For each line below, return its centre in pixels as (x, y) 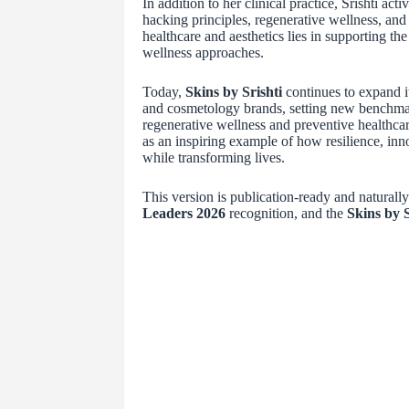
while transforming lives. (213, 158)
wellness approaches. (203, 53)
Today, (163, 92)
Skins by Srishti (233, 92)
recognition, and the (286, 214)
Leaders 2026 (184, 214)
